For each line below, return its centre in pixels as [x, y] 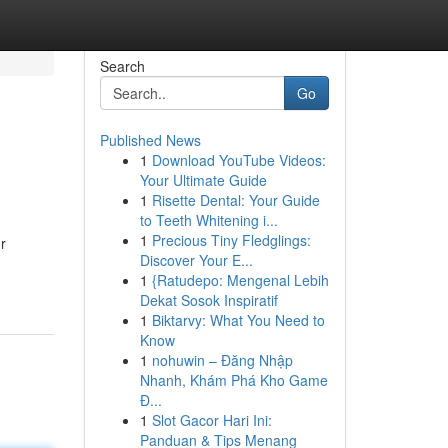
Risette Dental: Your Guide [235, 200]
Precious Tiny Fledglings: [231, 240]
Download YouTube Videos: [238, 160]
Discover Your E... [196, 260]
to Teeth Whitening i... [208, 220]
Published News [150, 140]
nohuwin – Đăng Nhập [222, 360]
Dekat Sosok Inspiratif [208, 300]
